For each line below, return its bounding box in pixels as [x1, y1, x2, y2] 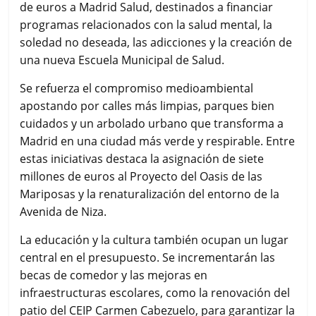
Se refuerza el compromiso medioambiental [20, 80, 254, 96]
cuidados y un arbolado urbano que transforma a [20, 115, 284, 131]
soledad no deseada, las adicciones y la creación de [20, 34, 293, 50]
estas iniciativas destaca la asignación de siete [20, 150, 265, 166]
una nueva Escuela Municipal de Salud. [20, 51, 225, 68]
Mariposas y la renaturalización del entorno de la [20, 186, 280, 202]
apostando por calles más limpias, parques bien [20, 97, 275, 114]
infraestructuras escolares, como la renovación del [20, 284, 291, 300]
